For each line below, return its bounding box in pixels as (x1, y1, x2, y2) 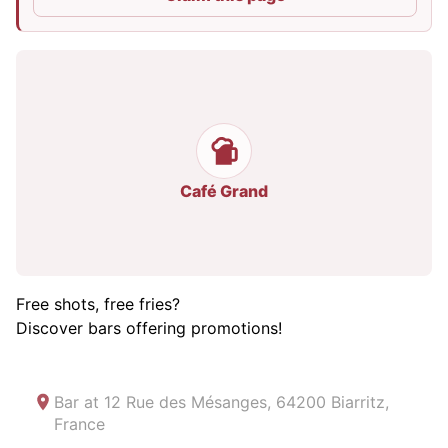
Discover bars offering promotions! (16, 318, 282, 338)
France (54, 414, 105, 434)
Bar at (54, 392, 99, 412)
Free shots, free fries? (16, 294, 180, 314)
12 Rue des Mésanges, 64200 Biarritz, (104, 392, 389, 412)
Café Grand (180, 181, 268, 201)
